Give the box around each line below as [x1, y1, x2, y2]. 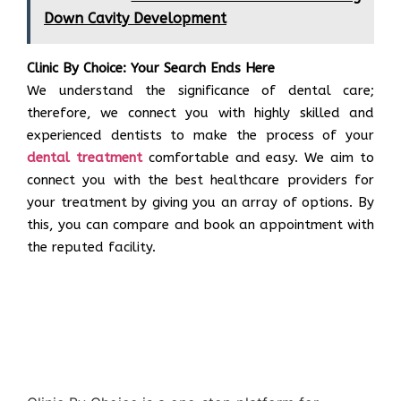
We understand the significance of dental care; [27, 82, 374, 99]
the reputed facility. [27, 239, 156, 256]
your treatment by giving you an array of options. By [27, 194, 374, 211]
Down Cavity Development [44, 10, 226, 28]
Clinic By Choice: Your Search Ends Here [27, 60, 275, 77]
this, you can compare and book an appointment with [27, 217, 374, 234]
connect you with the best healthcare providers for [27, 172, 374, 189]
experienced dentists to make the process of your [27, 127, 374, 144]
